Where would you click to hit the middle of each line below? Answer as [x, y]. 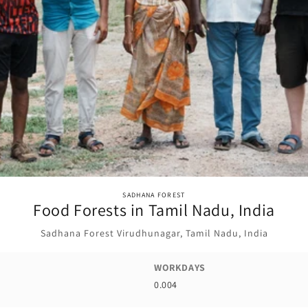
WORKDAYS [180, 267]
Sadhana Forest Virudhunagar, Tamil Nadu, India [154, 233]
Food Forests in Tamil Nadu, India [154, 209]
